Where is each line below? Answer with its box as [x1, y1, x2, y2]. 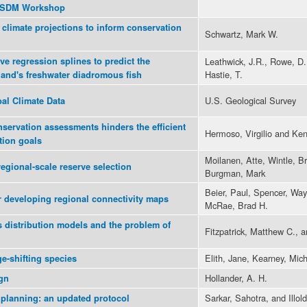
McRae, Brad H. [205, 198, 268, 212]
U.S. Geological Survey [205, 93, 296, 107]
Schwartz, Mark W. [205, 27, 278, 40]
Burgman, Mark [205, 166, 265, 180]
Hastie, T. [205, 67, 243, 81]
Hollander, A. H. [205, 271, 267, 284]
